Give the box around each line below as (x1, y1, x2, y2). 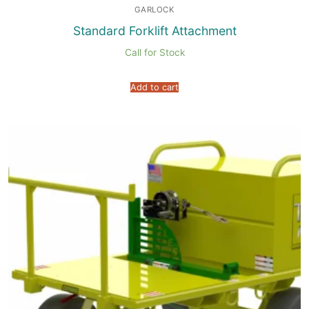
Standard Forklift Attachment (72, 23, 237, 38)
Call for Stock (124, 46, 185, 58)
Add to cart (130, 82, 179, 93)
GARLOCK (134, 5, 175, 15)
